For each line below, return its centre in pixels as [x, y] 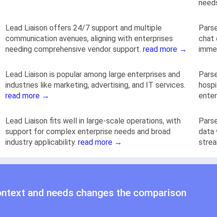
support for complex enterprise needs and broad [88, 131]
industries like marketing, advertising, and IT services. [95, 85]
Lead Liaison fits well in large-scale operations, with [93, 121]
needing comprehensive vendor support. [74, 49]
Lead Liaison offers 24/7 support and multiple [84, 28]
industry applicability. [42, 142]
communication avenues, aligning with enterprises [89, 38]
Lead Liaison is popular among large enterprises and [93, 74]
